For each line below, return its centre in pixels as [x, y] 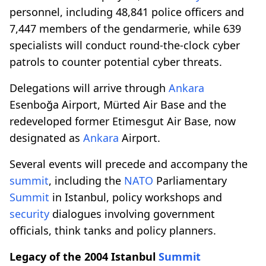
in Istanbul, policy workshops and [136, 197]
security [29, 213]
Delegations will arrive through [89, 88]
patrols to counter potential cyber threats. [116, 61]
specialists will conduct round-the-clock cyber [125, 45]
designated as [46, 137]
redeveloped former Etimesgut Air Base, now [123, 121]
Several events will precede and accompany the [129, 164]
